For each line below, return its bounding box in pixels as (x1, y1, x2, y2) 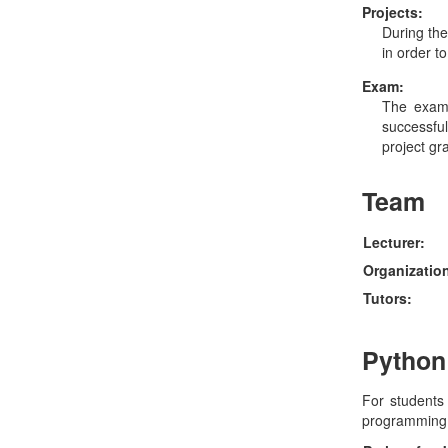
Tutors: (363, 287, 412, 308)
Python (362, 341, 446, 378)
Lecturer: (363, 231, 425, 252)
